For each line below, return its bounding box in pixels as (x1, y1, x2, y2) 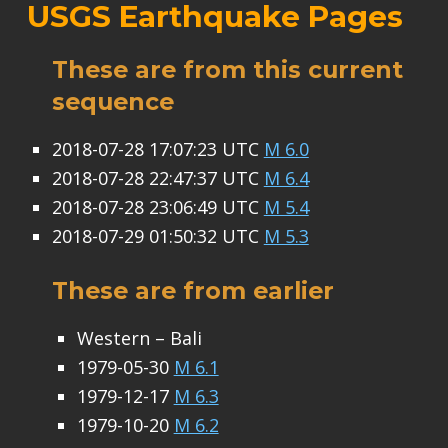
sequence (51, 87, 174, 117)
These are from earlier (51, 276, 334, 306)
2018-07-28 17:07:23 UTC (51, 137, 264, 162)
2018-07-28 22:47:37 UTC (51, 166, 264, 191)
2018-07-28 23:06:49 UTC (51, 195, 264, 220)
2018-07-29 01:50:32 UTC (51, 224, 264, 249)
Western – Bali (76, 326, 202, 351)
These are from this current (51, 55, 403, 85)
